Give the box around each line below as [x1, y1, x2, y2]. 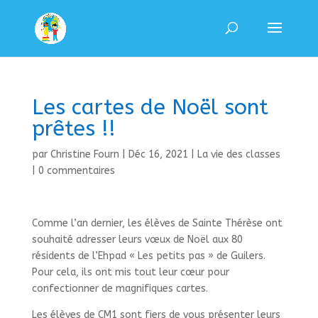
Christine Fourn [50, 148, 119, 160]
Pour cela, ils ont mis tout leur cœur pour [31, 266, 229, 278]
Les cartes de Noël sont [31, 94, 268, 120]
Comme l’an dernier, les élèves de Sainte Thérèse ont [31, 217, 283, 229]
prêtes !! [31, 116, 116, 141]
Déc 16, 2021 [128, 148, 188, 160]
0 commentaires [38, 165, 115, 177]
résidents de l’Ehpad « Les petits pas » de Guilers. [31, 250, 265, 262]
